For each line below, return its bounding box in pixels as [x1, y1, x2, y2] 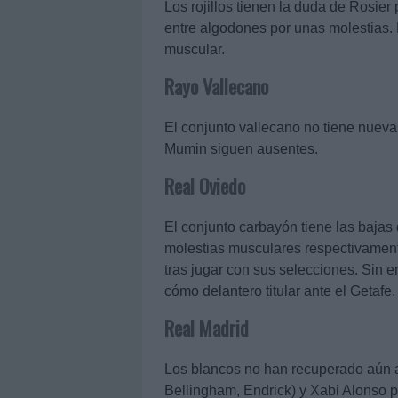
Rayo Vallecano [164, 72, 268, 101]
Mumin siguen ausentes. [164, 141, 318, 157]
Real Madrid [164, 314, 249, 343]
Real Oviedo [164, 171, 245, 201]
